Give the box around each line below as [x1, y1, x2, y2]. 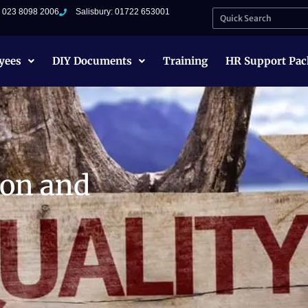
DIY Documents [52, 54, 133, 68]
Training [163, 54, 208, 68]
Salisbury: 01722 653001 [76, 7, 170, 16]
